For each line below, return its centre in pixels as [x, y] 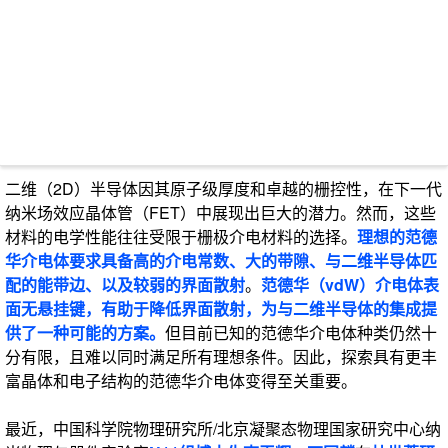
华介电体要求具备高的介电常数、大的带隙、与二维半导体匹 [221, 260]
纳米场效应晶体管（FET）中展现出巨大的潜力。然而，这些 [220, 212]
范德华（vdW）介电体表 [350, 284]
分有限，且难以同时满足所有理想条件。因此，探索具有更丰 [221, 356]
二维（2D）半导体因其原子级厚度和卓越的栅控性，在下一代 [223, 188]
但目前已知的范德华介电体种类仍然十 [301, 332]
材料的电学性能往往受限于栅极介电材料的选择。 [181, 236]
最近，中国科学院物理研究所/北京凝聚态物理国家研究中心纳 [223, 428]
